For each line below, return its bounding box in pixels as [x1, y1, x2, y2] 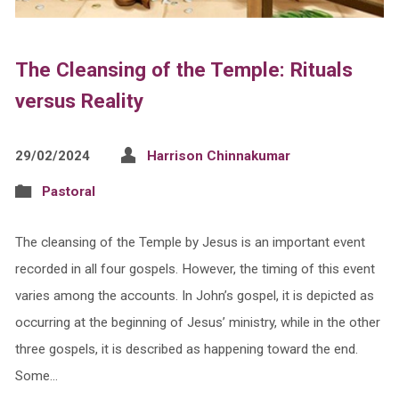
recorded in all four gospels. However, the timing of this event [14, 260, 375, 277]
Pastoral [41, 183, 95, 199]
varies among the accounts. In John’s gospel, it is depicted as [14, 287, 374, 304]
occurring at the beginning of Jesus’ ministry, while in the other [14, 313, 380, 330]
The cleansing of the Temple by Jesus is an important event [14, 233, 365, 250]
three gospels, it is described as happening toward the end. [14, 340, 358, 357]
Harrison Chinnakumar [146, 147, 290, 164]
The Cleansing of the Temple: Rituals [14, 57, 353, 81]
